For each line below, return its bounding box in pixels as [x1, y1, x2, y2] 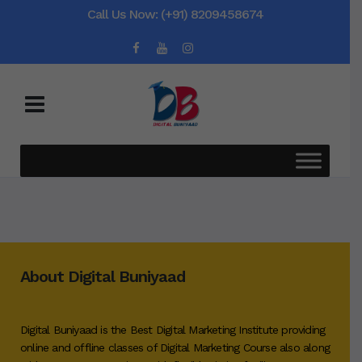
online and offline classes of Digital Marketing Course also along [20, 341, 330, 354]
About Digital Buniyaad [20, 267, 185, 286]
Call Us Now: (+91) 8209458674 [86, 6, 263, 22]
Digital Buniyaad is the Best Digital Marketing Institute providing [20, 323, 326, 336]
